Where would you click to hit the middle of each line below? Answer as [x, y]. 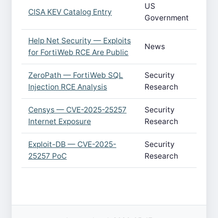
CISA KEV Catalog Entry [70, 12]
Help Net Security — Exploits [80, 41]
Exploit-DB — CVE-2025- [72, 144]
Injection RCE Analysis [68, 87]
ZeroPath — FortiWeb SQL [76, 75]
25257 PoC [47, 156]
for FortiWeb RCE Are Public [78, 52]
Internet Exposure [60, 121]
